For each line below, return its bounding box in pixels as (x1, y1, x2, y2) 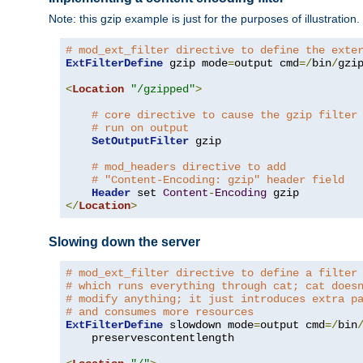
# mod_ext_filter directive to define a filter (66, 266, 357, 280)
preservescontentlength (66, 331, 234, 344)
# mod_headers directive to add (92, 160, 286, 173)
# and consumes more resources (66, 305, 254, 318)
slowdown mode (163, 318, 254, 331)
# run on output (92, 121, 189, 135)
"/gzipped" (130, 82, 195, 96)
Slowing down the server (49, 234, 200, 249)
